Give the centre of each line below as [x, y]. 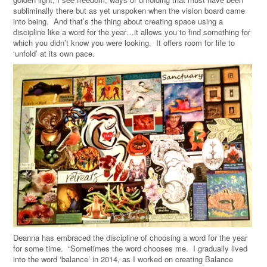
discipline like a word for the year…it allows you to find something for [132, 32]
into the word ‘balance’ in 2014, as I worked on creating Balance [123, 259]
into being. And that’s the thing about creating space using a [118, 21]
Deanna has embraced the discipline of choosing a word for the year [130, 238]
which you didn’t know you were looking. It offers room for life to [124, 42]
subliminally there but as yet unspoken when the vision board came [129, 10]
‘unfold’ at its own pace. [54, 53]
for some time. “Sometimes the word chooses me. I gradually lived [130, 249]
